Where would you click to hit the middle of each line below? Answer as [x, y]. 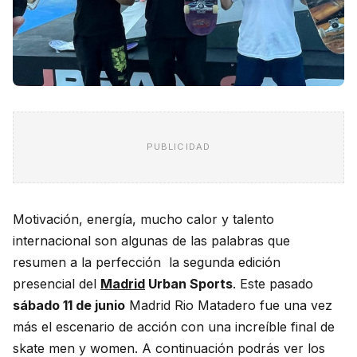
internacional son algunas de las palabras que [151, 240]
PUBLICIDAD [178, 147]
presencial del [57, 283]
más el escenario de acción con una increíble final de [174, 326]
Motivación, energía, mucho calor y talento [143, 219]
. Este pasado [273, 283]
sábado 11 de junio [69, 305]
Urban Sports [189, 283]
